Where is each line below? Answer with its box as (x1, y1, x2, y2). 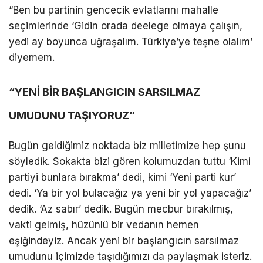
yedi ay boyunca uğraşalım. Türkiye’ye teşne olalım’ (9, 35, 252, 48)
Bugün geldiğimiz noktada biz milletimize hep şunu (9, 139, 246, 151)
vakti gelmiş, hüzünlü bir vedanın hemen (9, 218, 199, 231)
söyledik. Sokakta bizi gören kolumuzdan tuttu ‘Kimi (9, 155, 251, 167)
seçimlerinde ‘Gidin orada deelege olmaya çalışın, (9, 19, 242, 32)
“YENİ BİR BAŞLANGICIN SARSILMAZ (9, 85, 200, 99)
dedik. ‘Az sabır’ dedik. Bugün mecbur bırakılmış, (9, 203, 233, 215)
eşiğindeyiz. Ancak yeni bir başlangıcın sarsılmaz (9, 234, 239, 247)
